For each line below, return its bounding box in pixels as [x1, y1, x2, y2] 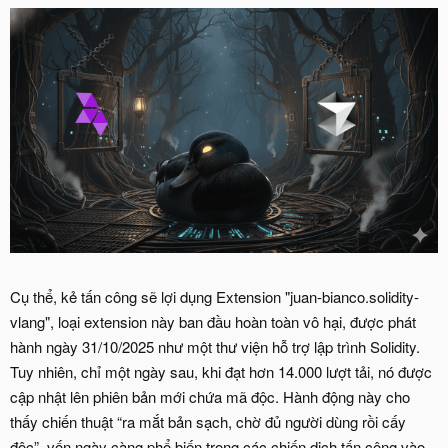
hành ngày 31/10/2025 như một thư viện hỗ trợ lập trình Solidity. [10, 335, 420, 357]
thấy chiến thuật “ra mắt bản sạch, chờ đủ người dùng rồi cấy [10, 410, 406, 432]
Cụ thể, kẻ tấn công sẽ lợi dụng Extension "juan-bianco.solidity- [10, 285, 419, 307]
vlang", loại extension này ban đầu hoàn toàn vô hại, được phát [10, 310, 416, 332]
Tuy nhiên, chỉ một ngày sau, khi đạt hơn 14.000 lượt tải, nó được [10, 360, 432, 382]
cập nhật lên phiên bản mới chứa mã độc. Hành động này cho [10, 385, 410, 407]
